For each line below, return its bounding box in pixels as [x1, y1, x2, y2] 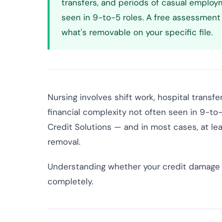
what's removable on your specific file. [61, 27, 213, 38]
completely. [48, 176, 93, 187]
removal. [48, 136, 80, 147]
